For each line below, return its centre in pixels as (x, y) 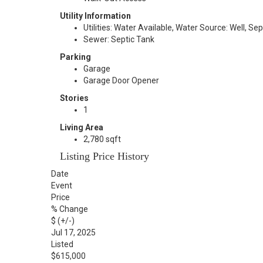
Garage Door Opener (121, 80)
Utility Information (95, 16)
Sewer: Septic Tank (119, 39)
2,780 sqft (102, 139)
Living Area (82, 127)
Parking (75, 57)
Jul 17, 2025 (73, 232)
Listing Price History (104, 156)
